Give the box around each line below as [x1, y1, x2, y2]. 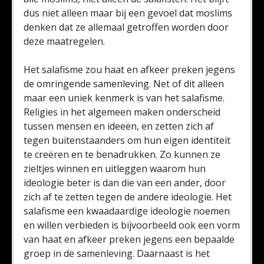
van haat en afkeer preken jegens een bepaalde [24, 233, 235, 246]
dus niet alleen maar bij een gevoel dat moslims [24, 6, 232, 19]
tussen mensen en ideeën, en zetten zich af [24, 120, 214, 133]
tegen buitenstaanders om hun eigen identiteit [24, 134, 230, 147]
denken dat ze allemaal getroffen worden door [24, 21, 229, 34]
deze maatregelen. [24, 35, 105, 48]
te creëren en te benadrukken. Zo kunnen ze [24, 148, 220, 161]
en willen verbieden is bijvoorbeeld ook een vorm [24, 219, 240, 232]
